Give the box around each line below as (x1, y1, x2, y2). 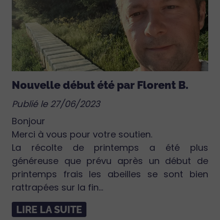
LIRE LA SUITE (16, 204, 82, 216)
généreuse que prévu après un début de (12, 155, 208, 167)
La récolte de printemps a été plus (12, 141, 208, 154)
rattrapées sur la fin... (12, 181, 103, 194)
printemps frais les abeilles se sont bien (12, 168, 208, 181)
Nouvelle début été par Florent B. (12, 79, 189, 92)
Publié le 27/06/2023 (12, 98, 100, 110)
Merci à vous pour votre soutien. (12, 128, 152, 141)
